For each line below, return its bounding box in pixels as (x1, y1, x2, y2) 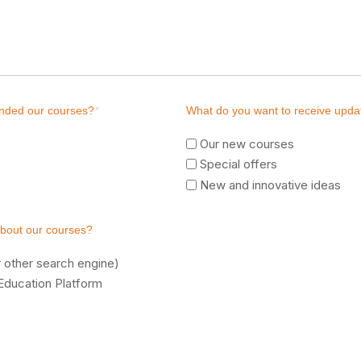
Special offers (200, 156, 278, 172)
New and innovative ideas (200, 176, 342, 193)
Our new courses (200, 135, 295, 151)
